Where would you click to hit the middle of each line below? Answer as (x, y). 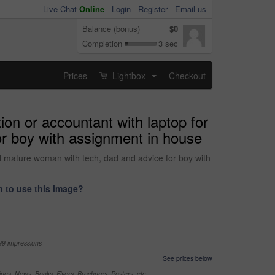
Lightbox (129, 75)
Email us (191, 9)
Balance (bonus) (111, 29)
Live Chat (61, 9)
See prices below (188, 258)
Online (92, 9)
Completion (102, 43)
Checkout (187, 75)
